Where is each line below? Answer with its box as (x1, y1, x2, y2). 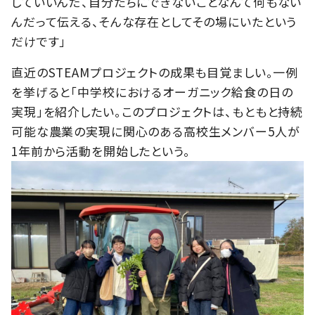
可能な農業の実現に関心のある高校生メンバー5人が (11, 122, 300, 140)
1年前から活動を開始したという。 (11, 141, 191, 160)
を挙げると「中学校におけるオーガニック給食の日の (11, 82, 293, 101)
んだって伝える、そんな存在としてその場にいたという (11, 12, 297, 30)
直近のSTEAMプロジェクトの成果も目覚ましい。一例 (11, 63, 299, 81)
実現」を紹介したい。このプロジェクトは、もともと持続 (11, 102, 304, 120)
